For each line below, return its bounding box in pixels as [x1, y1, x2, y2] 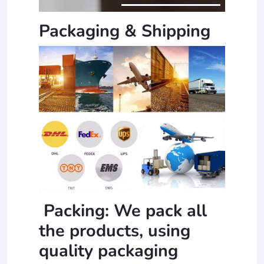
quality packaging [39, 239, 178, 263]
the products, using [39, 219, 190, 243]
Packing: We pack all [39, 199, 207, 223]
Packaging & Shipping [39, 19, 210, 42]
